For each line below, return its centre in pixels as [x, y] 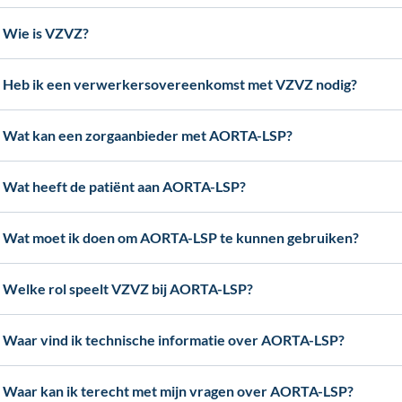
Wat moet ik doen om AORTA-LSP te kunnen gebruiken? [181, 237]
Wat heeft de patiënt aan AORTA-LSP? [125, 186]
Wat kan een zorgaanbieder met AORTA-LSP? [148, 135]
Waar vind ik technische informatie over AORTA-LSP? [174, 340]
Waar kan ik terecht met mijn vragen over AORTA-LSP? [179, 391]
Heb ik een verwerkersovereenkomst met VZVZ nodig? [180, 84]
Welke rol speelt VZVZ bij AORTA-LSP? [128, 288]
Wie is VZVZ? [46, 33]
